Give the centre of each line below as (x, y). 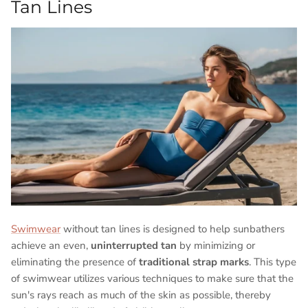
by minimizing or (216, 245)
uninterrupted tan (134, 245)
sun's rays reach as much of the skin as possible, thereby (141, 295)
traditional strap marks (194, 262)
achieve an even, (51, 245)
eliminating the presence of (75, 262)
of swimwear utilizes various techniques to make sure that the (152, 278)
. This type (273, 262)
